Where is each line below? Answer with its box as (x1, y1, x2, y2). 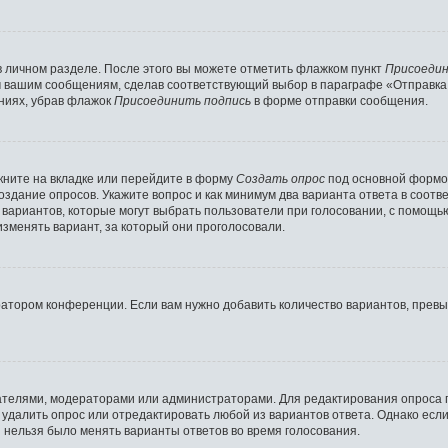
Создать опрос (236, 172, 325, 187)
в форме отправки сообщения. (251, 94, 428, 109)
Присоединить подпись (114, 94, 251, 109)
